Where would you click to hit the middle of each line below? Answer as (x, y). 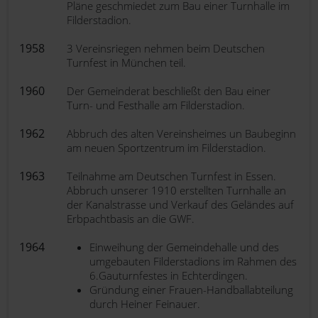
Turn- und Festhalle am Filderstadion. (156, 105)
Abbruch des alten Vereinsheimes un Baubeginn (181, 133)
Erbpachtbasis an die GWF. (131, 219)
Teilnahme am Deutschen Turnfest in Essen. (171, 176)
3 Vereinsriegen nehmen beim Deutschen (166, 48)
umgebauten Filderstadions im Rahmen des (193, 261)
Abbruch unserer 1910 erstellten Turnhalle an (176, 190)
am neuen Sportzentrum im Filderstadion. (166, 148)
